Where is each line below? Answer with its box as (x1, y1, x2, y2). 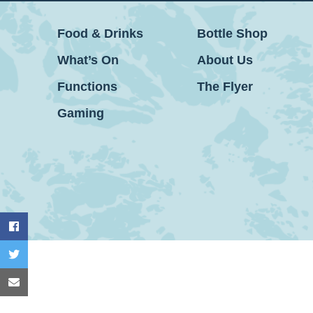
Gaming (57, 106, 104, 120)
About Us (197, 53, 253, 67)
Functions (57, 80, 117, 94)
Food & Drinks (57, 27, 143, 41)
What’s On (57, 53, 119, 67)
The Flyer (197, 80, 253, 94)
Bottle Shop (197, 27, 268, 41)
